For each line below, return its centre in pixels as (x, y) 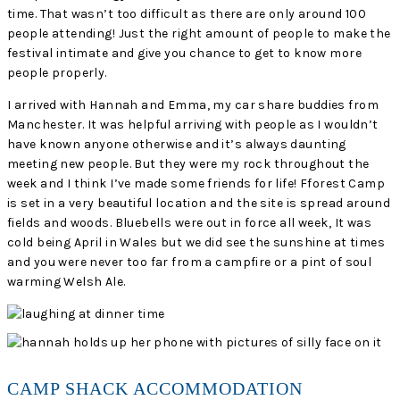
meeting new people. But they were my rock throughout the (188, 164)
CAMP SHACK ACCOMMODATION (155, 388)
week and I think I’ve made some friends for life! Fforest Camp (196, 184)
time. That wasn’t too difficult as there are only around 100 (187, 14)
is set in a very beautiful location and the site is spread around (199, 204)
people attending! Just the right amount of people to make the (199, 34)
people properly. (57, 73)
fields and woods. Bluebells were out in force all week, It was (190, 223)
